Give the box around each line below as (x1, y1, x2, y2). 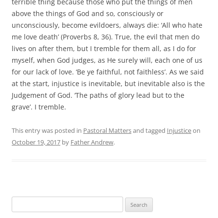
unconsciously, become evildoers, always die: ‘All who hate (12, 20, 202, 30)
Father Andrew (71, 137, 113, 146)
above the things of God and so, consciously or (12, 8, 163, 18)
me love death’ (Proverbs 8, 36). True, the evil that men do (12, 32, 200, 41)
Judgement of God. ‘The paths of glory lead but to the (12, 90, 184, 100)
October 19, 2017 (12, 137, 60, 146)
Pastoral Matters (83, 126, 131, 135)
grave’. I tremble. (12, 102, 66, 111)
